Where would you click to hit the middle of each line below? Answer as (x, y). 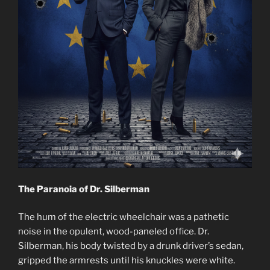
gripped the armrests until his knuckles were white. (127, 261)
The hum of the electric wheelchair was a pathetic (124, 217)
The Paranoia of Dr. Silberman (84, 189)
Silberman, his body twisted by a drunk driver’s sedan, (131, 246)
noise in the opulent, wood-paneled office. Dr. (114, 232)
